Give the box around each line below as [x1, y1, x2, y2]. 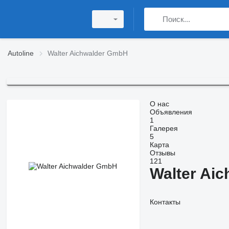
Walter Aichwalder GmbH [48, 49, 128, 57]
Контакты [149, 198, 180, 207]
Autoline [8, 49, 34, 57]
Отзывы [149, 149, 175, 157]
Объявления [149, 108, 192, 117]
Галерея [149, 124, 178, 133]
